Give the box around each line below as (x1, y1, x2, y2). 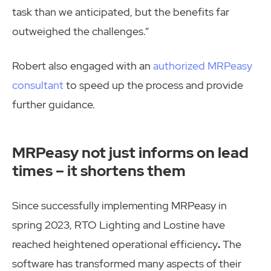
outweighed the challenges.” (12, 24, 149, 39)
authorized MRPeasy (153, 59, 252, 73)
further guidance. (12, 97, 95, 112)
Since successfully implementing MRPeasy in (12, 198, 227, 213)
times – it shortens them (12, 160, 186, 181)
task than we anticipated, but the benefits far (12, 5, 229, 19)
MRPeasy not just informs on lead (12, 142, 249, 163)
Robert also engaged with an (12, 59, 153, 73)
